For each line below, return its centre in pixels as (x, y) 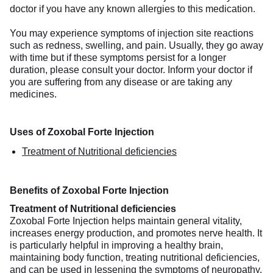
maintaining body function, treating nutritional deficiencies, (135, 257)
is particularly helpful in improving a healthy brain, (116, 245)
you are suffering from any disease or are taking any (121, 82)
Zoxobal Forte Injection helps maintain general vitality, (126, 221)
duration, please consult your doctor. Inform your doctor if (131, 69)
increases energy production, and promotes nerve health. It (136, 233)
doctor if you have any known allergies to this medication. (133, 9)
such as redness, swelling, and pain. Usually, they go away (136, 45)
